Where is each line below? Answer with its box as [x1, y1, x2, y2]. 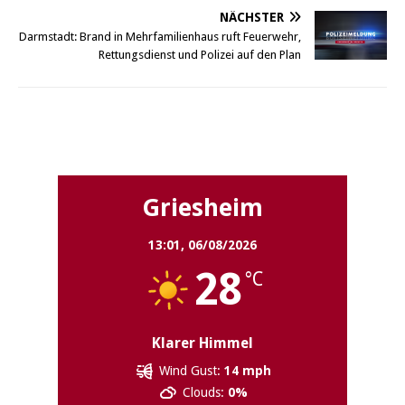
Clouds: [183, 385, 225, 400]
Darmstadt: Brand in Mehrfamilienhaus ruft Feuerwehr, [19, 30, 301, 44]
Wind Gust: [159, 363, 221, 379]
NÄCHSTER [220, 10, 284, 25]
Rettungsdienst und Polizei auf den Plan [99, 48, 301, 62]
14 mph [224, 363, 272, 379]
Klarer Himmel [152, 334, 253, 353]
